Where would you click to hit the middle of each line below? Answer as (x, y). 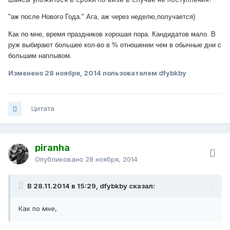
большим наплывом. (40, 56)
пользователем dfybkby (144, 73)
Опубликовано (60, 159)
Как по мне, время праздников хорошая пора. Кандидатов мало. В (112, 34)
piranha (52, 148)
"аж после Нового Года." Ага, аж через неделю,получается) (103, 17)
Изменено (26, 73)
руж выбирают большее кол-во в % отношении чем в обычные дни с (115, 45)
